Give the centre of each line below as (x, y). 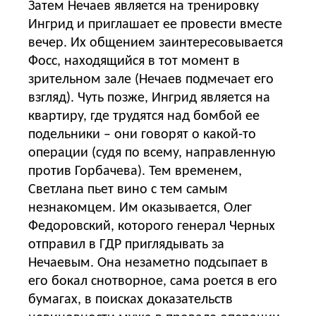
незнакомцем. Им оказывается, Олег (140, 208)
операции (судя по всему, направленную (152, 153)
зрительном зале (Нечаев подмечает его (151, 79)
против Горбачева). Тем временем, (89, 171)
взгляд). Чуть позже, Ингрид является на (149, 98)
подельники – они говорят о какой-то (142, 134)
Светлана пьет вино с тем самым (128, 189)
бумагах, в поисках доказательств (130, 299)
